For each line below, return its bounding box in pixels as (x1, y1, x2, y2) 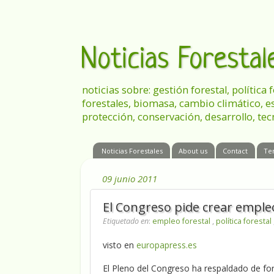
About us (178, 146, 207, 155)
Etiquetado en (103, 216, 149, 227)
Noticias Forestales (101, 146, 163, 155)
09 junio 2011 (102, 172, 157, 185)
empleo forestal (152, 216, 212, 227)
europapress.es (136, 239, 197, 251)
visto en (103, 239, 136, 251)
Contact (223, 146, 248, 155)
